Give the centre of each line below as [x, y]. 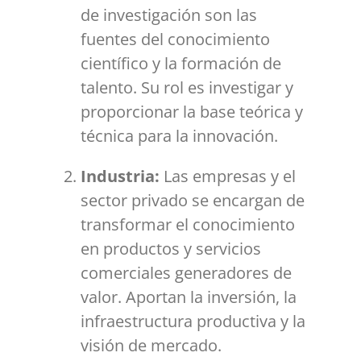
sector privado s [140, 201]
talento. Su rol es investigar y [187, 88]
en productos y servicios [171, 249]
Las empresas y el [230, 176]
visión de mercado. [151, 346]
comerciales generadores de [186, 273]
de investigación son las [169, 15]
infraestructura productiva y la [193, 322]
